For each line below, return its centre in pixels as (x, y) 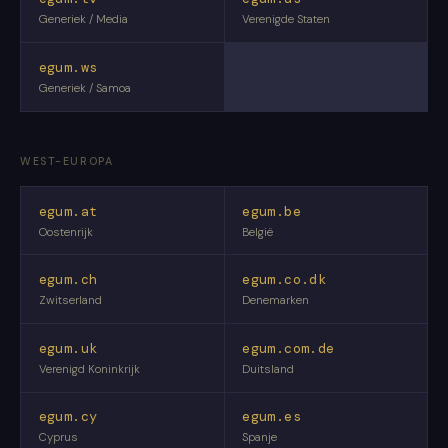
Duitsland (268, 369)
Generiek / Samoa (84, 88)
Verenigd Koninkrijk (89, 369)
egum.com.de (288, 348)
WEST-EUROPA (67, 160)
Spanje (260, 438)
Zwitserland (70, 301)
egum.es (271, 417)
